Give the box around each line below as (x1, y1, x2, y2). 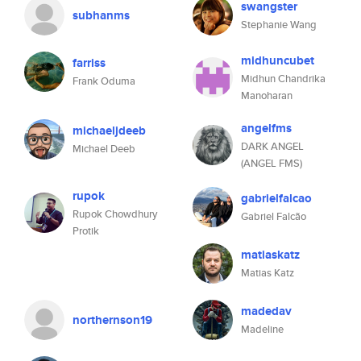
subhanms (73, 6, 130, 24)
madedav (241, 302, 292, 320)
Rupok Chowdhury (73, 206, 157, 222)
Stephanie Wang (241, 17, 317, 32)
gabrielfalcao (241, 189, 312, 207)
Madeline (241, 322, 284, 337)
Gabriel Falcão (241, 209, 306, 224)
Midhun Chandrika (241, 71, 326, 86)
